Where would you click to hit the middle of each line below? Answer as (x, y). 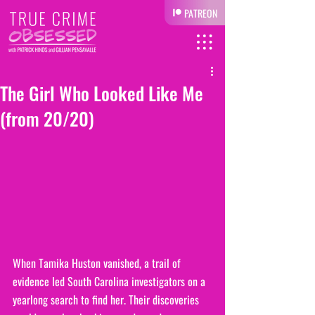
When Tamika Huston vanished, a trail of (98, 263)
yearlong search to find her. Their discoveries (107, 299)
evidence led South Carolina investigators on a (110, 281)
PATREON (201, 13)
